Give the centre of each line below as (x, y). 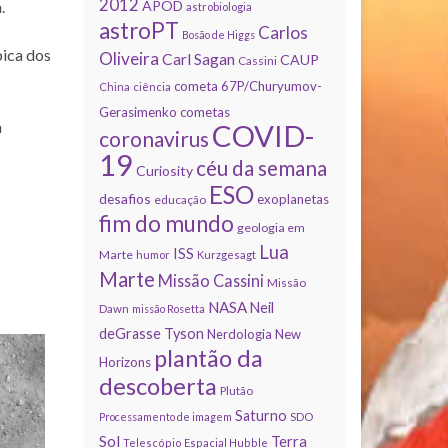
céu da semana (261, 167)
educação (179, 199)
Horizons (124, 361)
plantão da (208, 357)
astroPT (138, 30)
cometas (204, 111)
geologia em (270, 227)
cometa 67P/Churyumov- (247, 85)
